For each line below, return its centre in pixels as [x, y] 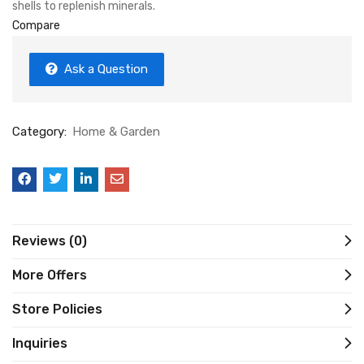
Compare [36, 26]
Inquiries [40, 343]
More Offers [50, 275]
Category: [41, 132]
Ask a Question [106, 69]
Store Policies [57, 309]
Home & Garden [116, 132]
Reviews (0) [50, 241]
